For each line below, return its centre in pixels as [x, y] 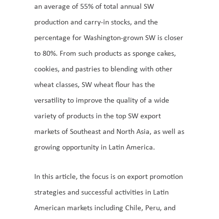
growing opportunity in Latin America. [95, 147]
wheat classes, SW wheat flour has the [95, 84]
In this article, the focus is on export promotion [109, 176]
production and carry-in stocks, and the [96, 22]
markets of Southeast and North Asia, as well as [109, 131]
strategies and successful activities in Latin [101, 192]
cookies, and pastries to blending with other [103, 68]
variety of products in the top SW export [98, 115]
